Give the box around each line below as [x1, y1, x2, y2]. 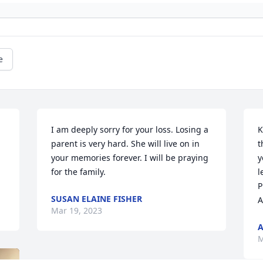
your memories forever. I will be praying [51, 152, 209, 164]
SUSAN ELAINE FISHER [51, 193, 143, 205]
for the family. [51, 166, 106, 178]
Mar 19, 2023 [51, 205, 103, 217]
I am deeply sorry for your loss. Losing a [51, 124, 209, 136]
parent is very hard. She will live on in [51, 138, 200, 150]
